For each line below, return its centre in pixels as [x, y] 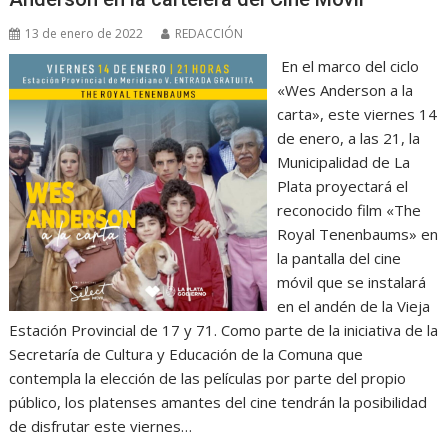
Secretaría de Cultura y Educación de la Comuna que [186, 353]
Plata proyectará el [342, 185]
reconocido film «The [348, 209]
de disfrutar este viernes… [101, 425]
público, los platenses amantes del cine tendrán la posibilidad [218, 401]
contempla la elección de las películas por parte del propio [208, 377]
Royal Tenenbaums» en [357, 233]
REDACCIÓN [209, 33]
